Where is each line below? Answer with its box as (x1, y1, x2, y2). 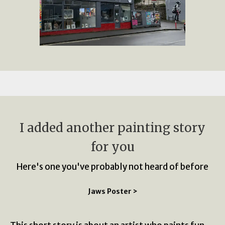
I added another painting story (20, 120, 205, 136)
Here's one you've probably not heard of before (17, 161, 208, 173)
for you (90, 139, 135, 155)
